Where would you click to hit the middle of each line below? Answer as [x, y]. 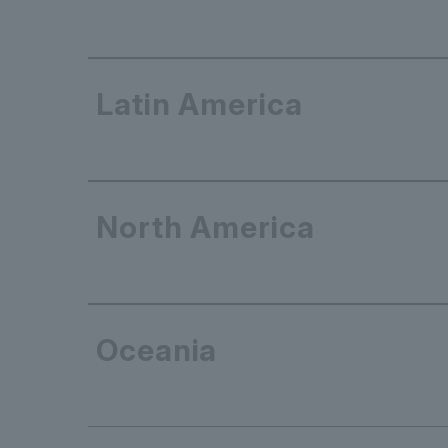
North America [205, 227]
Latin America [199, 104]
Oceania [157, 350]
